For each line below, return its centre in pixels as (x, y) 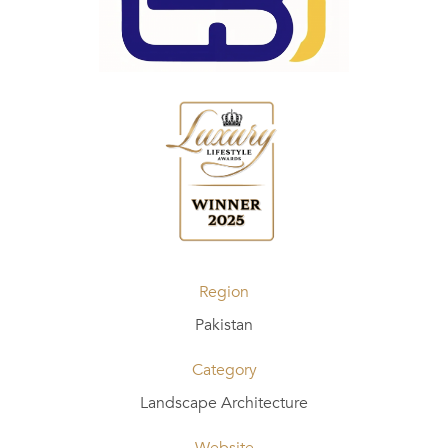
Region (224, 291)
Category (224, 369)
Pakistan (224, 324)
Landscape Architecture (224, 402)
